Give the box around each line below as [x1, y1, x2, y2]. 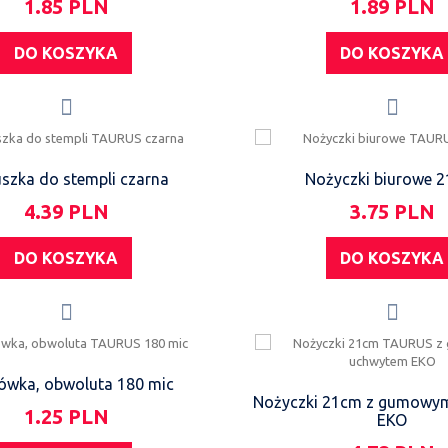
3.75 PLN [349, 200, 435, 223]
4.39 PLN [23, 200, 109, 223]
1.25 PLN [23, 405, 109, 428]
